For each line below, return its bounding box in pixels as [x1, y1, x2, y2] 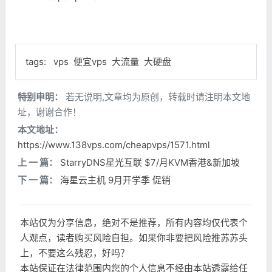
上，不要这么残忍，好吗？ [20, 247, 129, 259]
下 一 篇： [18, 174, 58, 186]
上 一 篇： [18, 157, 58, 168]
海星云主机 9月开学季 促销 [60, 174, 171, 186]
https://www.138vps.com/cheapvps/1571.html [18, 139, 210, 151]
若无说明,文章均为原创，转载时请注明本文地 [63, 91, 250, 103]
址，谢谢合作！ [18, 106, 81, 118]
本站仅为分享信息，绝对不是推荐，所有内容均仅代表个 [20, 217, 248, 228]
